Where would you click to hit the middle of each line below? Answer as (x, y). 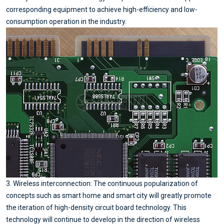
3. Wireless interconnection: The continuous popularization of (102, 183)
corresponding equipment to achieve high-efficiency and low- (102, 9)
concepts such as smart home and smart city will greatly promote (109, 195)
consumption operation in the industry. (66, 21)
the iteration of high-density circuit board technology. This (96, 207)
